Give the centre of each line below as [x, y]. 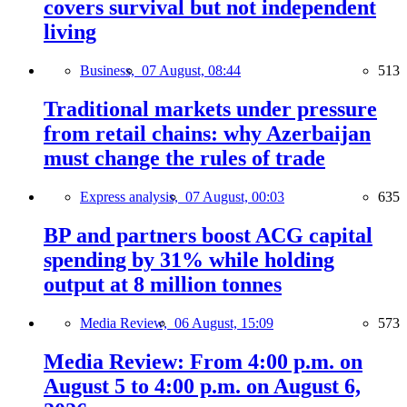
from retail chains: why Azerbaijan [207, 134]
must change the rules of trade [184, 159]
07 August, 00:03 [235, 197]
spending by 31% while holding [189, 260]
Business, [111, 71]
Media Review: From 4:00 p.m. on [203, 361]
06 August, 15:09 [224, 323]
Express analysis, [133, 197]
